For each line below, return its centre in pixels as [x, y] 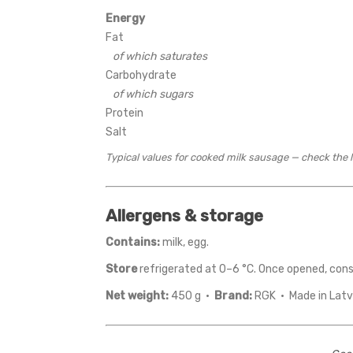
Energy [126, 18]
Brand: [234, 295]
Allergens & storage [185, 215]
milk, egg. [185, 242]
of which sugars [153, 94]
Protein [125, 113]
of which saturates [160, 56]
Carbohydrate [141, 75]
